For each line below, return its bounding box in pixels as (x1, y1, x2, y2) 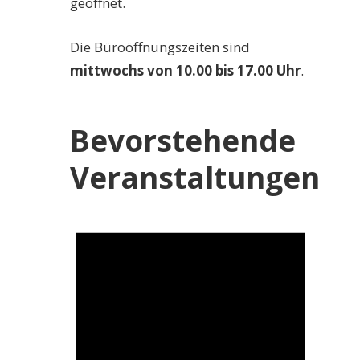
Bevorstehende (70, 120, 296, 161)
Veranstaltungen (70, 157, 320, 198)
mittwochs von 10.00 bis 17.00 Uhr (70, 60, 301, 80)
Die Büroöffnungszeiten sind (70, 37, 250, 56)
